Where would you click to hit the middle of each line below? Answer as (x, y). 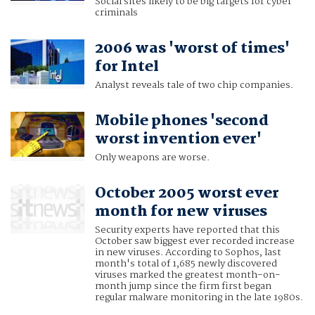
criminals (116, 13)
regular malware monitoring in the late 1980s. (199, 298)
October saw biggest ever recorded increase (194, 242)
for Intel (127, 67)
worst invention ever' (178, 140)
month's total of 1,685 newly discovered (186, 264)
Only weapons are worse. (152, 158)
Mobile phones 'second (181, 121)
